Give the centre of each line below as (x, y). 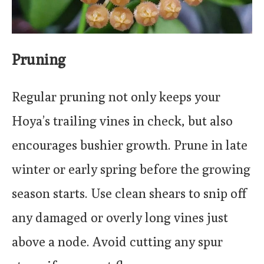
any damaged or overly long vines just (120, 217)
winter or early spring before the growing (131, 169)
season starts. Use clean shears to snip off (129, 193)
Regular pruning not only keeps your (116, 96)
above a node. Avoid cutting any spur (117, 241)
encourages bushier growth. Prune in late (130, 145)
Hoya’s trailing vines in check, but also (122, 121)
